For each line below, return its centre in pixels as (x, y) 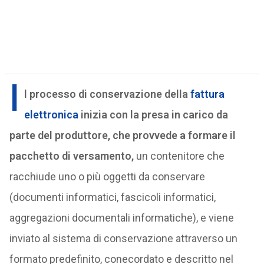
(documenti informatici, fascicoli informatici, (112, 197)
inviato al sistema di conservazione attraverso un (123, 238)
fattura (207, 94)
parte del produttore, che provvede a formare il (122, 135)
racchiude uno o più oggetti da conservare (107, 176)
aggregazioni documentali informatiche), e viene (121, 218)
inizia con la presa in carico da (153, 115)
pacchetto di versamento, (72, 156)
